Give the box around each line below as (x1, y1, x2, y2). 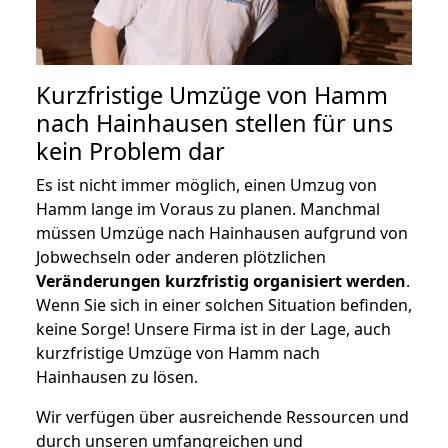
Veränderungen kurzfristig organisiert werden (36, 269, 406, 292)
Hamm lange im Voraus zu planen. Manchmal (36, 197, 380, 220)
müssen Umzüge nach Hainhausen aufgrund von (36, 221, 408, 244)
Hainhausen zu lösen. (36, 365, 198, 388)
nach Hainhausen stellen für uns (36, 106, 393, 139)
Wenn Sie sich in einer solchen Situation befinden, (36, 293, 412, 316)
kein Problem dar (36, 134, 225, 167)
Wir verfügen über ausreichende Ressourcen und (36, 405, 409, 428)
